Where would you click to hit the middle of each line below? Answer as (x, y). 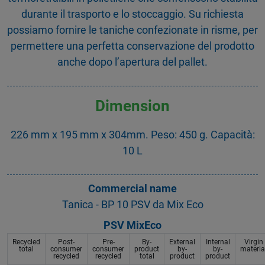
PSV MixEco (132, 225)
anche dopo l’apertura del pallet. (132, 62)
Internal (218, 242)
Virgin (253, 242)
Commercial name (132, 189)
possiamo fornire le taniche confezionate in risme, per (132, 30)
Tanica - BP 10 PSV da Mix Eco (132, 205)
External (182, 242)
